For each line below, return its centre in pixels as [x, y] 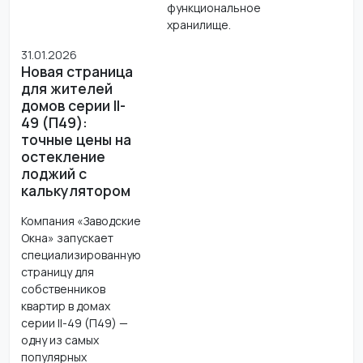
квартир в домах [65, 305]
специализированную [81, 254]
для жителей [66, 88]
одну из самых [60, 340]
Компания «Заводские [81, 220]
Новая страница [77, 71]
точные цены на [76, 139]
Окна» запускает [67, 237]
